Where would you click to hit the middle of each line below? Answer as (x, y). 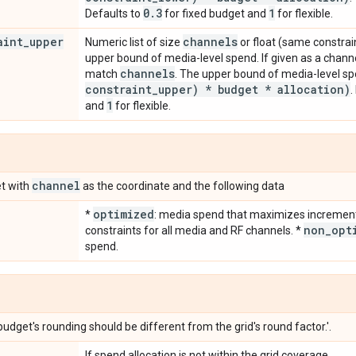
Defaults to (114, 13)
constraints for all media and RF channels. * (194, 230)
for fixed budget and (215, 13)
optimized (124, 214)
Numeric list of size (134, 42)
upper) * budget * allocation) (254, 89)
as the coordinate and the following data (182, 186)
